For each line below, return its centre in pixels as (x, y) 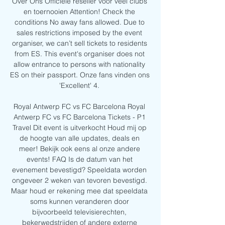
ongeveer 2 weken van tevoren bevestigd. (79, 181)
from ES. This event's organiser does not (79, 54)
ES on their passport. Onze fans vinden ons (80, 75)
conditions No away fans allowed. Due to (79, 22)
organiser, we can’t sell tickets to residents (79, 43)
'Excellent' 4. (80, 86)
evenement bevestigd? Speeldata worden (79, 170)
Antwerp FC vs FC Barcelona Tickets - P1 (79, 117)
